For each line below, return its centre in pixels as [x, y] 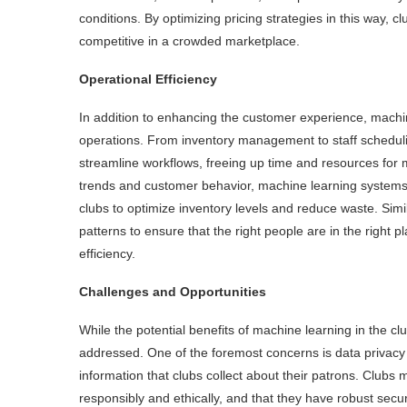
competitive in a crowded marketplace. [189, 40]
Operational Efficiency [148, 79]
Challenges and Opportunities [173, 291]
